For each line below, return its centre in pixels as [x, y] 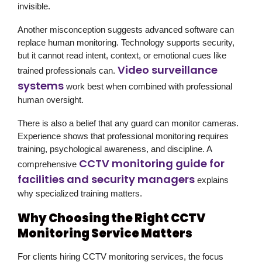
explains [212, 180]
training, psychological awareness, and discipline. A [115, 149]
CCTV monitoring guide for [152, 163]
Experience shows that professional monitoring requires [123, 136]
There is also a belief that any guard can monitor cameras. [128, 123]
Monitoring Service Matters [105, 233]
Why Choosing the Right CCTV [111, 218]
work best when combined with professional [148, 86]
